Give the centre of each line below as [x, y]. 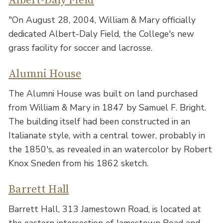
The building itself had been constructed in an [100, 122]
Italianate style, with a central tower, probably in [107, 136]
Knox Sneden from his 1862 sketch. [79, 164]
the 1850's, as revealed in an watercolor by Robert [111, 150]
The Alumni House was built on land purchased [103, 94]
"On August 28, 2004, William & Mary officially [102, 20]
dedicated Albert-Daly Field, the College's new [102, 34]
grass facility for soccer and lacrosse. [81, 48]
